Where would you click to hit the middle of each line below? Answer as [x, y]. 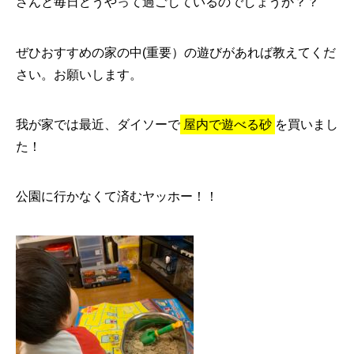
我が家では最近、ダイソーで [98, 124]
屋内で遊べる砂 [228, 124]
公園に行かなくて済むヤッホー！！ [117, 196]
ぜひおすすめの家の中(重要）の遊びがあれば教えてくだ [176, 52]
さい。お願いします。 [79, 74]
